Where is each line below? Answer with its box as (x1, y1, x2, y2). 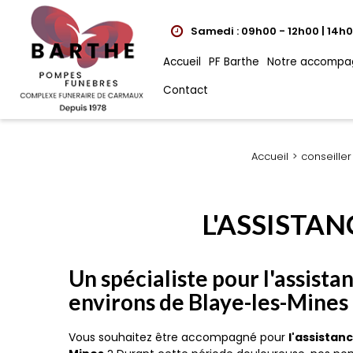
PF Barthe (209, 54, 259, 69)
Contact (163, 82, 208, 98)
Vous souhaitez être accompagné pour (69, 329, 288, 345)
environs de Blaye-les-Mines (69, 288, 348, 315)
